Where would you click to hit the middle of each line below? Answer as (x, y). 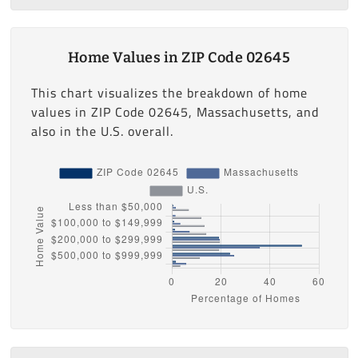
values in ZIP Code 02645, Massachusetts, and (175, 112)
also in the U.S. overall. (102, 131)
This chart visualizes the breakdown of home (169, 93)
